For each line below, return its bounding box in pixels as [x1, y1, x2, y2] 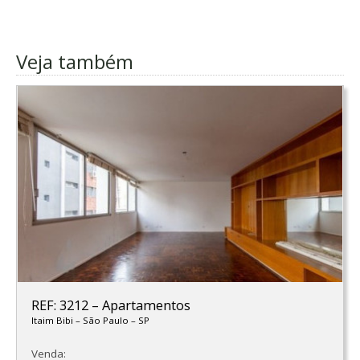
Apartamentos [101, 296, 190, 314]
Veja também [16, 48, 133, 76]
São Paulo [82, 313, 131, 326]
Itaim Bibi [31, 313, 76, 326]
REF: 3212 [31, 296, 92, 314]
